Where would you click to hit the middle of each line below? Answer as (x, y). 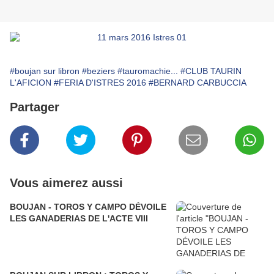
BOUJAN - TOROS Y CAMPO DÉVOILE (88, 207)
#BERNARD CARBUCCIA (198, 83)
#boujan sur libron (45, 71)
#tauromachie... (148, 71)
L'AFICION (31, 83)
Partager (35, 107)
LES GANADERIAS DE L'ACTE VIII (79, 219)
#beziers (98, 71)
